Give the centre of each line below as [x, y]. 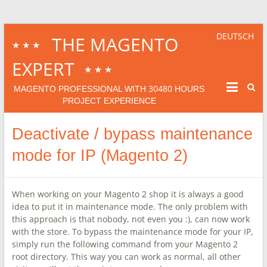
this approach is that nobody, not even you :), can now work [131, 219]
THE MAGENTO [110, 44]
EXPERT [48, 69]
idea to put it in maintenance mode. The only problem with [130, 207]
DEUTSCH [235, 36]
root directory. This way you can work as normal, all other [126, 257]
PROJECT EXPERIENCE [109, 101]
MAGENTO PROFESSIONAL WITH [81, 89]
